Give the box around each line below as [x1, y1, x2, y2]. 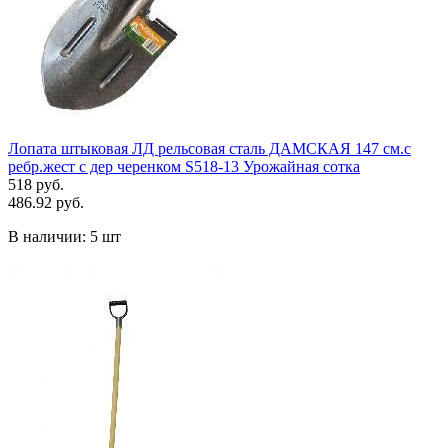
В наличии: [8, 227, 90, 245]
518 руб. [8, 175, 64, 193]
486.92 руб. [8, 193, 84, 211]
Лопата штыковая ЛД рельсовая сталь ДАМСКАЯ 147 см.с [8, 139, 411, 157]
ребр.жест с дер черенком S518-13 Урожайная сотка [8, 157, 360, 175]
